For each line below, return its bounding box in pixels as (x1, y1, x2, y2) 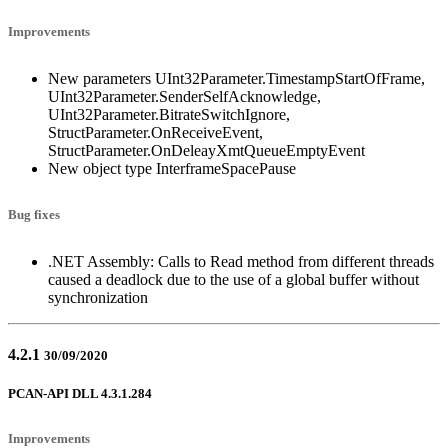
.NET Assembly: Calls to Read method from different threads (48, 252, 434, 270)
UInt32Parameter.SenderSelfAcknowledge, (48, 87, 321, 105)
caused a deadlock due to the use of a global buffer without (48, 270, 419, 288)
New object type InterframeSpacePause (48, 159, 296, 177)
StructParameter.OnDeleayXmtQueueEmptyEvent (48, 141, 365, 159)
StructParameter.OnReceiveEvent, (48, 123, 263, 141)
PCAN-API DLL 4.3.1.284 (8, 386, 152, 402)
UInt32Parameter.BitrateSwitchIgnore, (48, 105, 290, 123)
